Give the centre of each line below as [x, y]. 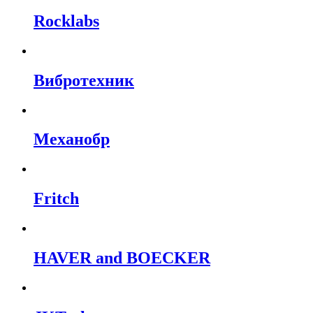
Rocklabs [66, 21]
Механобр [72, 139]
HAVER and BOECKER [122, 258]
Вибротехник [84, 80]
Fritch [56, 199]
